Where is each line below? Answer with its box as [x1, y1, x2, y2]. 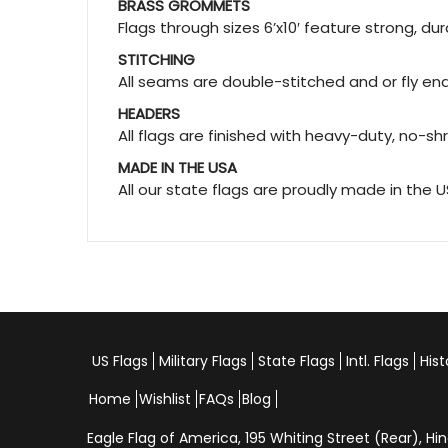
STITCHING [118, 49, 195, 70]
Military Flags [159, 351, 247, 371]
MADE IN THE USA [118, 157, 237, 178]
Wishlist [139, 389, 191, 409]
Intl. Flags [346, 351, 409, 371]
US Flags [92, 351, 148, 371]
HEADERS [118, 103, 180, 124]
